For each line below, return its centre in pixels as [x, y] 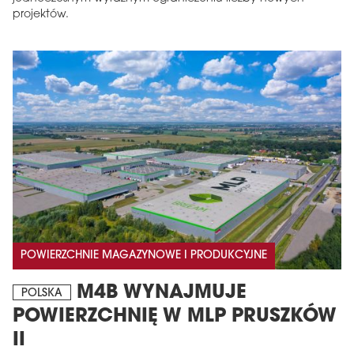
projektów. [41, 15]
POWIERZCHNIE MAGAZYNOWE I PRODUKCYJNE [144, 256]
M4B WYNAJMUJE [159, 294]
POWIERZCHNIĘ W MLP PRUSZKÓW [175, 317]
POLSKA [42, 294]
